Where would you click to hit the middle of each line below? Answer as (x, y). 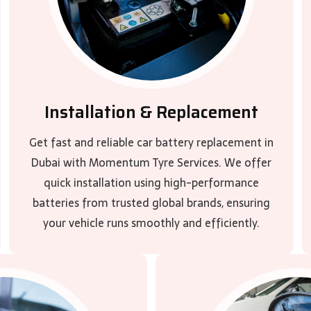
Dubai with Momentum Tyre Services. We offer (151, 162)
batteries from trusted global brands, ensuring (151, 203)
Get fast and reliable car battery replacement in (151, 142)
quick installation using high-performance (151, 183)
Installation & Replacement (151, 112)
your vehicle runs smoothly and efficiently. (151, 223)
